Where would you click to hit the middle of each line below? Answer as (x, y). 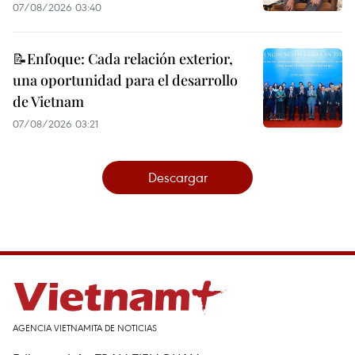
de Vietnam (48, 102)
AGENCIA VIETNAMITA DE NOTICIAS (85, 328)
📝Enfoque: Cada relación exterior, (123, 59)
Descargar (177, 177)
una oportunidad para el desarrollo (125, 80)
